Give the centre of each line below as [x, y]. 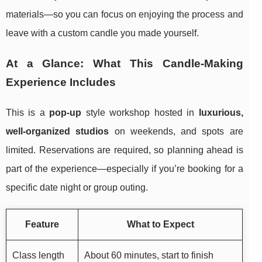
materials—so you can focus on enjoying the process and [125, 15]
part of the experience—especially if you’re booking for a [125, 169]
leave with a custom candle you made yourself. [102, 33]
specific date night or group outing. [77, 188]
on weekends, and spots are [176, 132]
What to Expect [160, 225]
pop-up [65, 113]
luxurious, [221, 113]
